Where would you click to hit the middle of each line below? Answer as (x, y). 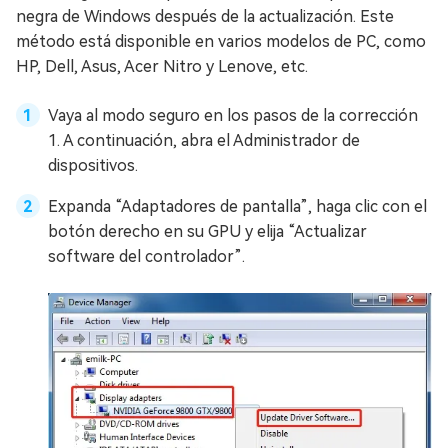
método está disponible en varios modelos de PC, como (221, 41)
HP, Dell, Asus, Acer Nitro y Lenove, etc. (162, 66)
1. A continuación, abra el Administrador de (204, 140)
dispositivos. (93, 165)
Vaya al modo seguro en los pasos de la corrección (233, 115)
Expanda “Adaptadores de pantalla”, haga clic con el (237, 206)
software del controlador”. (146, 256)
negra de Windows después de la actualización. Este (205, 16)
